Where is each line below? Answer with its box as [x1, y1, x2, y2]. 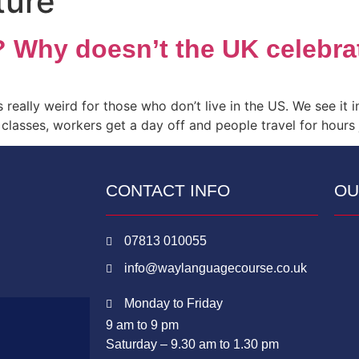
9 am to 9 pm [106, 318, 179, 333]
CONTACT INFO [106, 181, 230, 200]
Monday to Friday [123, 296, 223, 311]
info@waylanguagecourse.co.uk [123, 261, 307, 276]
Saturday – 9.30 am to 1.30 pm [106, 337, 279, 352]
